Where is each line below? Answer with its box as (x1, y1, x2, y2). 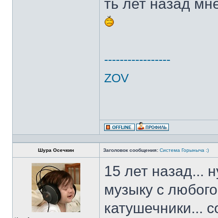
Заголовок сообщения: (103, 147, 158, 153)
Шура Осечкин (38, 147, 74, 153)
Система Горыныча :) (160, 147, 209, 153)
